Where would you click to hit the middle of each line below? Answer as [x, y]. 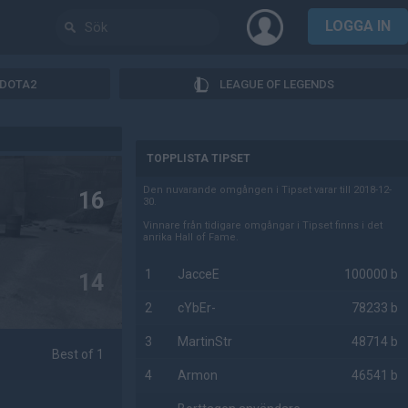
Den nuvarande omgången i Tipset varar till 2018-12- [268, 190]
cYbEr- [197, 308]
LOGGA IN [358, 26]
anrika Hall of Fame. [191, 237]
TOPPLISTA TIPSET [199, 158]
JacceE [199, 274]
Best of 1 [78, 354]
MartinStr [205, 342]
